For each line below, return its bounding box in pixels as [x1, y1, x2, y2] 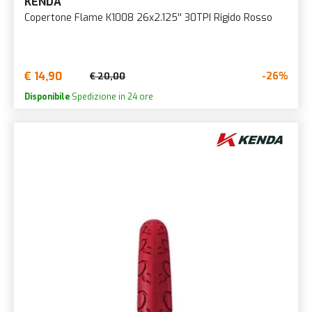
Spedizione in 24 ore [70, 91, 153, 102]
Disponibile [24, 91, 70, 102]
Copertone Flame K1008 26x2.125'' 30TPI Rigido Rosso [24, 10, 272, 24]
